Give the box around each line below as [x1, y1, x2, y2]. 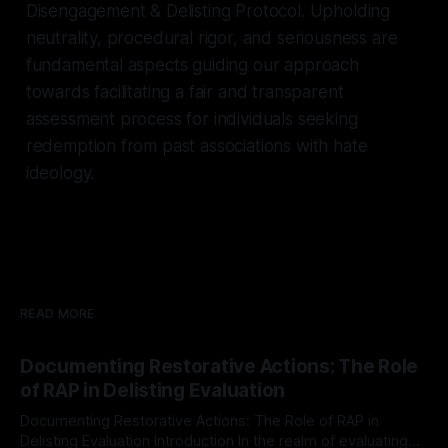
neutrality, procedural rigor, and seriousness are [25, 27, 398, 48]
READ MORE [20, 305, 95, 321]
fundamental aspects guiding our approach [25, 54, 359, 75]
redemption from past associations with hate [25, 135, 368, 156]
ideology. [25, 162, 95, 183]
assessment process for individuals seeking [25, 108, 358, 129]
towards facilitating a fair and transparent [25, 81, 344, 102]
